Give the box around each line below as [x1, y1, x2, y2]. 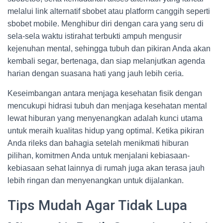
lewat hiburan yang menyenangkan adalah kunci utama [7, 114, 203, 122]
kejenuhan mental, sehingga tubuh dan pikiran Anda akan [7, 44, 211, 53]
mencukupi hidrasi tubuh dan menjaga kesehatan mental [7, 102, 207, 110]
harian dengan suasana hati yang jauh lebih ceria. [7, 69, 184, 78]
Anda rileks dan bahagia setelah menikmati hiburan [7, 139, 189, 147]
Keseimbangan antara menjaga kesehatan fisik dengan [7, 89, 202, 98]
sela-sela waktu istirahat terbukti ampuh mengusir [7, 32, 182, 40]
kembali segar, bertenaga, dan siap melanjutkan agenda [7, 57, 205, 65]
